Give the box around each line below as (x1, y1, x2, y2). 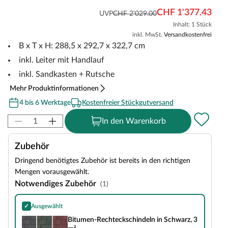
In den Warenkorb (101, 117, 166, 125)
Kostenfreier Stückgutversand (82, 99, 174, 106)
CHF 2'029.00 (113, 10, 157, 17)
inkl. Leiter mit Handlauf (19, 56, 104, 64)
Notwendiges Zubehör (15, 180, 98, 188)
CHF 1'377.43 (157, 8, 212, 17)
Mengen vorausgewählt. (15, 168, 89, 176)
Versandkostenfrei (164, 32, 212, 38)
